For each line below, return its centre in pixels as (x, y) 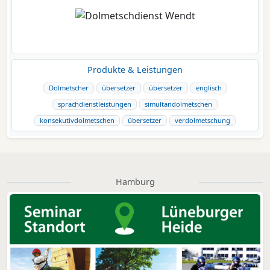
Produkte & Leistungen (135, 70)
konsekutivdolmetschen (77, 121)
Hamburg (135, 182)
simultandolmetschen (178, 104)
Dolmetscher (68, 88)
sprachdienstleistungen (95, 104)
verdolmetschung (202, 121)
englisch (209, 88)
